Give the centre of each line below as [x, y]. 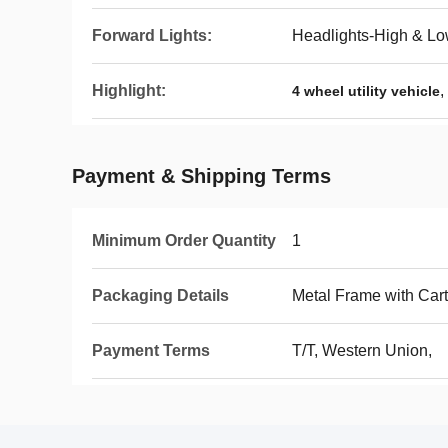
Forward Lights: [152, 35]
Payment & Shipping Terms [201, 176]
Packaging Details [160, 295]
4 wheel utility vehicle [366, 91]
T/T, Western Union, [362, 350]
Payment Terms [151, 350]
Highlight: [129, 90]
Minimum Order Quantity [184, 240]
